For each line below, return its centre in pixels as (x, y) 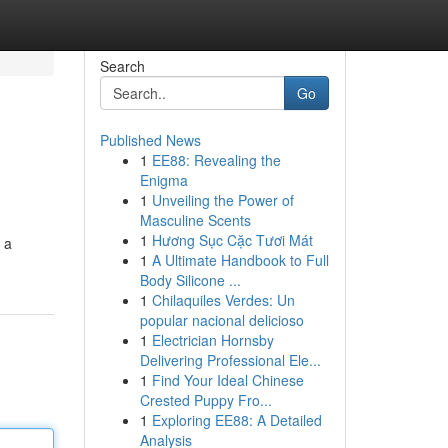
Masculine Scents (195, 220)
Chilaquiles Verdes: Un (223, 300)
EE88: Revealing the (216, 160)
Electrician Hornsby (212, 340)
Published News (150, 140)
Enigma (163, 180)
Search (122, 66)
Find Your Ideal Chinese (227, 380)
